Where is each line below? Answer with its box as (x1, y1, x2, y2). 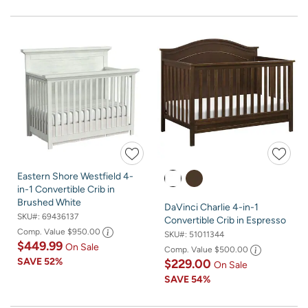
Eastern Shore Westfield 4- (17, 170, 133, 182)
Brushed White (17, 196, 81, 208)
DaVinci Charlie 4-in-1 (164, 201, 258, 213)
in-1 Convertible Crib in (17, 183, 115, 195)
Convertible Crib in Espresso (164, 214, 286, 226)
